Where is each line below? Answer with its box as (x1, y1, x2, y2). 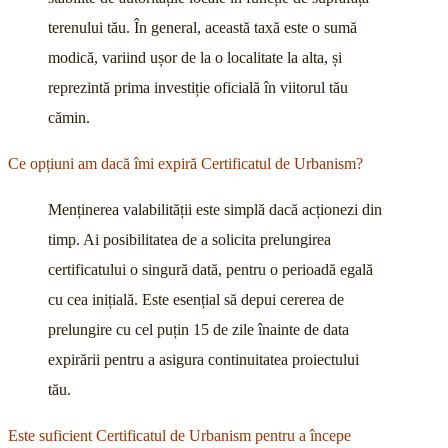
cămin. (48, 109, 90, 127)
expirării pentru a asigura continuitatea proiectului (48, 351, 359, 369)
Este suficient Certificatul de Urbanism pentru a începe (8, 427, 351, 445)
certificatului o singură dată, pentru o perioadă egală (48, 261, 373, 279)
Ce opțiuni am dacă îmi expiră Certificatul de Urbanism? (8, 155, 363, 173)
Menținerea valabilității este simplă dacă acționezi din (48, 201, 382, 219)
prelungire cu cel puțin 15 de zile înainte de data (48, 321, 349, 339)
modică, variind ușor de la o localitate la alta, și (48, 49, 342, 67)
